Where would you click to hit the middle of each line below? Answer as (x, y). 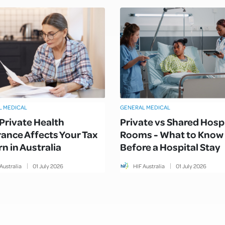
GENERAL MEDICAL (145, 107)
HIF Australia (149, 166)
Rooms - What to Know (172, 134)
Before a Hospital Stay (170, 146)
